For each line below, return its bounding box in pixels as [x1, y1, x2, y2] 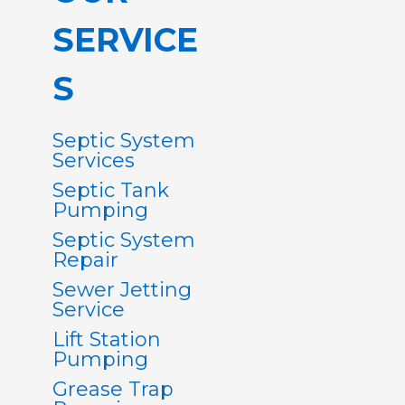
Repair [52, 248, 119, 272]
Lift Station [52, 327, 162, 352]
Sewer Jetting [52, 278, 193, 302]
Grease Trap [52, 377, 174, 401]
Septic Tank [52, 178, 170, 202]
